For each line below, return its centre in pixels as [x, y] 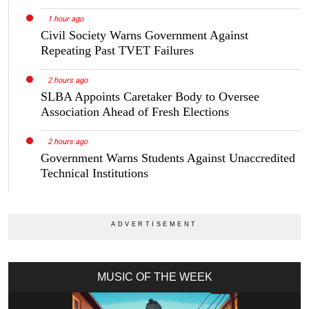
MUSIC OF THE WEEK [154, 277]
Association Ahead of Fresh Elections [135, 112]
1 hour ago [65, 19]
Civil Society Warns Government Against [144, 36]
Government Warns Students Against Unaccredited [168, 158]
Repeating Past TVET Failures [117, 51]
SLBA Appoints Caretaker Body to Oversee [150, 97]
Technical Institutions [94, 173]
